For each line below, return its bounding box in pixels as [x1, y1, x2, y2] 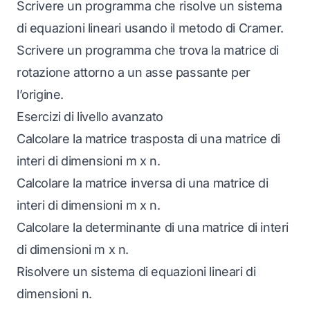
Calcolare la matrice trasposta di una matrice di [17, 131, 280, 146]
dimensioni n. [17, 286, 92, 301]
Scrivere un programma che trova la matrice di [17, 43, 280, 57]
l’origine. [17, 87, 64, 102]
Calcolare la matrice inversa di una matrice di [17, 176, 268, 190]
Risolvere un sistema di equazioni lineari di [17, 264, 256, 279]
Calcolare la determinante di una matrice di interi [17, 220, 289, 235]
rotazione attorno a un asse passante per [17, 65, 251, 80]
